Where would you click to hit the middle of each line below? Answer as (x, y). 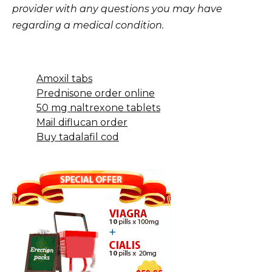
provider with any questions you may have (117, 9)
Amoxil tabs (64, 79)
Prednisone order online (96, 93)
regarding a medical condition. (88, 25)
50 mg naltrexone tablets (98, 108)
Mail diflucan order (82, 123)
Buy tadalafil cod (78, 137)
